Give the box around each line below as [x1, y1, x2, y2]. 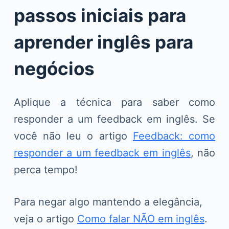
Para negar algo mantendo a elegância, [13, 195, 202, 208]
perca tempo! [13, 163, 78, 176]
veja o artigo [13, 212, 77, 225]
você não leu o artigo [13, 129, 133, 142]
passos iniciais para [13, 4, 186, 26]
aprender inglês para [13, 31, 193, 53]
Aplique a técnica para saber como [13, 96, 216, 108]
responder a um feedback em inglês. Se [13, 112, 216, 125]
